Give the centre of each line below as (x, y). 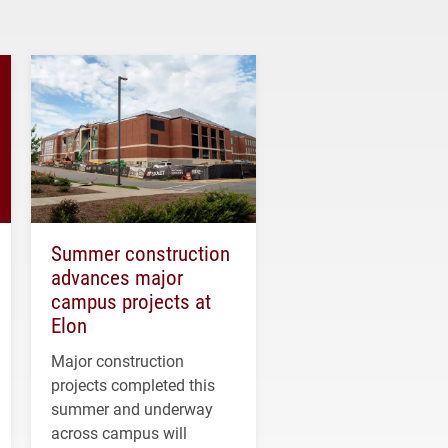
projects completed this (133, 385)
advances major (117, 277)
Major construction (117, 361)
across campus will (119, 433)
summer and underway (132, 409)
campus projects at (131, 301)
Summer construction (140, 253)
